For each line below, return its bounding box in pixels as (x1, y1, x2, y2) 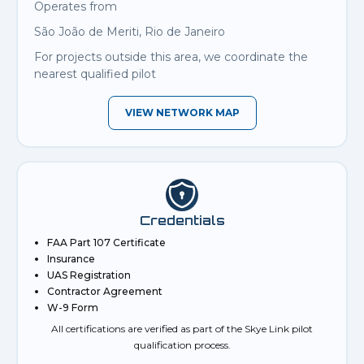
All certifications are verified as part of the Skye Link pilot (51, 323, 313, 336)
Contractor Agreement (47, 285, 162, 298)
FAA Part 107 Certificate (47, 236, 166, 249)
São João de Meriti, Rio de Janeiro (34, 24, 225, 40)
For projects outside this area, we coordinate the (34, 50, 308, 65)
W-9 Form (47, 301, 98, 314)
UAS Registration (47, 269, 131, 282)
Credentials (139, 212, 225, 229)
